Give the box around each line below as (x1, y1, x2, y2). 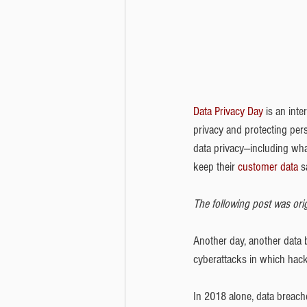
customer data (238, 160, 298, 175)
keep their (193, 160, 238, 175)
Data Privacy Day (193, 104, 263, 119)
